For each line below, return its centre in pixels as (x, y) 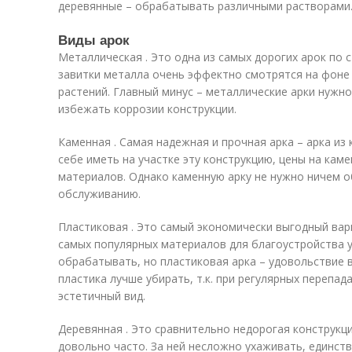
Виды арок (94, 39)
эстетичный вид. (102, 296)
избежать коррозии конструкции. (147, 109)
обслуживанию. (99, 194)
